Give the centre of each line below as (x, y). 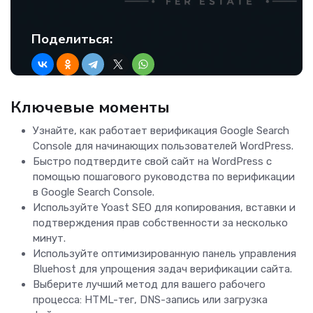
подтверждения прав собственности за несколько (160, 223)
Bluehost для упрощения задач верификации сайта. (162, 269)
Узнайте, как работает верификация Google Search (161, 131)
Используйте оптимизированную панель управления (165, 254)
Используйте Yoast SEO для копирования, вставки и (164, 208)
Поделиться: (72, 39)
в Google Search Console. (94, 192)
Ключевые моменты (90, 108)
